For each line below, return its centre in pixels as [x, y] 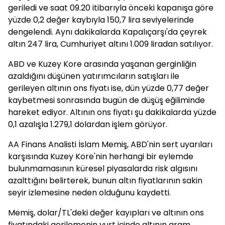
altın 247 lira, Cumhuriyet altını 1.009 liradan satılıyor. [110, 44]
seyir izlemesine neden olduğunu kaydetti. [89, 193]
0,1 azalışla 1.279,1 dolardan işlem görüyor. [88, 124]
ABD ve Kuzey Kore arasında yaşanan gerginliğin [102, 64]
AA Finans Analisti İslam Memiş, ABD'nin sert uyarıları [110, 144]
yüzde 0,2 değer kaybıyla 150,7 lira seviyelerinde [101, 20]
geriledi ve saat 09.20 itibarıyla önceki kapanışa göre [111, 8]
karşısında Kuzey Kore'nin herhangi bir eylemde [101, 156]
